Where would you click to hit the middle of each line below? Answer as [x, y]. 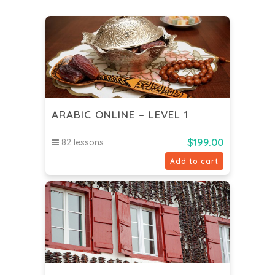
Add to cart [194, 161]
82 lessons [81, 142]
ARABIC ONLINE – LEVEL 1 [120, 115]
